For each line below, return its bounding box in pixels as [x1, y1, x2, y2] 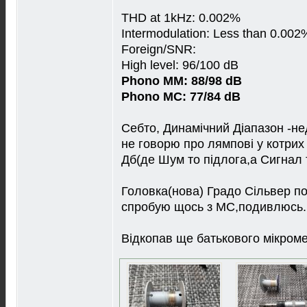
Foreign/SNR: [121, 42, 196, 56]
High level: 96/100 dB [121, 58, 238, 72]
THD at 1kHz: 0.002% [121, 10, 241, 25]
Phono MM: [121, 73, 188, 88]
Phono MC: [121, 89, 186, 103]
